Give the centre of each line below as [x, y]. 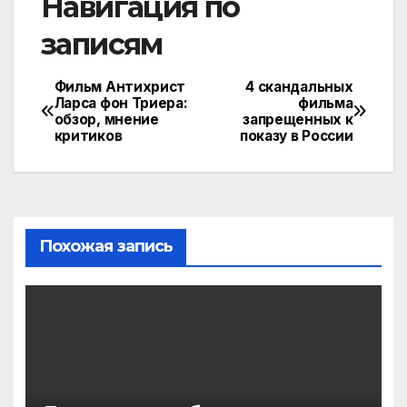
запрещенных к [298, 119]
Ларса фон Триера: [121, 103]
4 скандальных [299, 86]
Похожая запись [106, 246]
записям [102, 45]
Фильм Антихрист [120, 86]
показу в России [296, 135]
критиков [88, 135]
